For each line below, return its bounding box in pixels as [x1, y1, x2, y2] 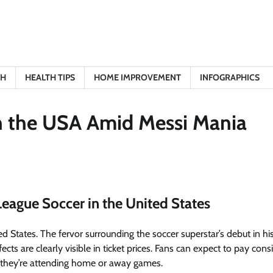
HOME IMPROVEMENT [94, 72, 181, 83]
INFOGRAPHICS [200, 72, 260, 83]
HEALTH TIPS [25, 72, 75, 83]
